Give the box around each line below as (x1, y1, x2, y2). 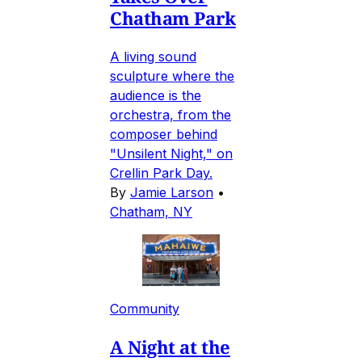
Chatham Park (110, 6, 236, 31)
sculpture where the (110, 68, 234, 85)
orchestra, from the (110, 107, 231, 124)
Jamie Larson (130, 184, 213, 201)
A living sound (110, 48, 196, 65)
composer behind (110, 126, 217, 143)
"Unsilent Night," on (110, 145, 233, 162)
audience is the (110, 87, 201, 104)
